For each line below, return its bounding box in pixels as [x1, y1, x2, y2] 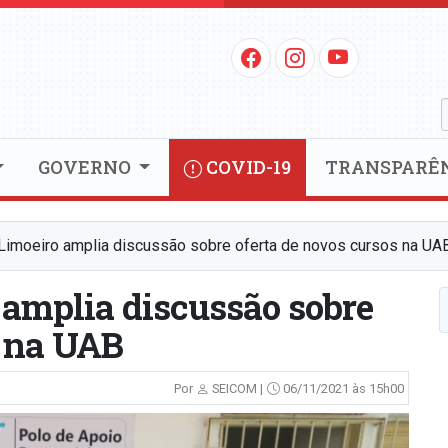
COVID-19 [202, 155, 292, 180]
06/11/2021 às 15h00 [279, 381, 404, 397]
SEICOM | [208, 381, 263, 397]
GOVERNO [37, 155, 135, 180]
